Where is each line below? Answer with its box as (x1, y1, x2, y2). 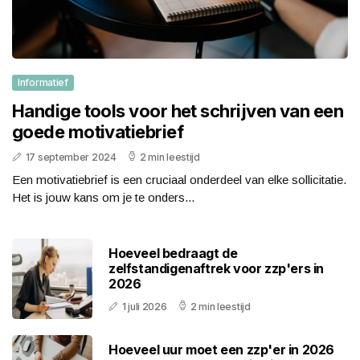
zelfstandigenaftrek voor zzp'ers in (108, 260, 325, 276)
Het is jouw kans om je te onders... (12, 190, 194, 205)
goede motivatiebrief (12, 121, 183, 143)
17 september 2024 (25, 151, 117, 164)
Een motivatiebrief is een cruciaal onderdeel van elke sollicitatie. (12, 173, 346, 187)
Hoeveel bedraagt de (108, 244, 238, 261)
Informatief (18, 76, 68, 89)
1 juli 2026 (121, 300, 167, 313)
